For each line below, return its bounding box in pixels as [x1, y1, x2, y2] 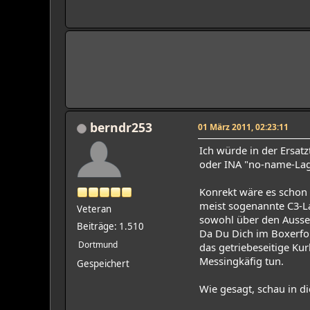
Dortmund [78, 238, 118, 250]
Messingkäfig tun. [199, 253, 284, 268]
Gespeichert [77, 257, 129, 270]
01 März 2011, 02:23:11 [198, 120, 289, 132]
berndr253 [90, 118, 152, 136]
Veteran [77, 202, 111, 215]
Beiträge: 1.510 [77, 219, 144, 232]
